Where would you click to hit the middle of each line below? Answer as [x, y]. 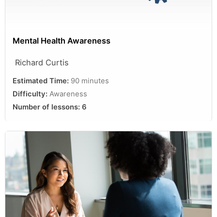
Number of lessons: [47, 107]
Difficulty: [31, 94]
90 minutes [90, 81]
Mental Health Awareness [62, 40]
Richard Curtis [42, 62]
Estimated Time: [42, 81]
